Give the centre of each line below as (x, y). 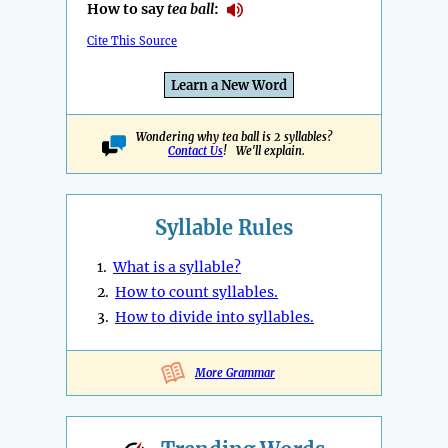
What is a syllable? (177, 267)
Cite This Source (132, 41)
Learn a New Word (229, 86)
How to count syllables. (196, 292)
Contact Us (195, 151)
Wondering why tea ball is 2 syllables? (236, 137)
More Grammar (235, 373)
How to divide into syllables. (214, 317)
